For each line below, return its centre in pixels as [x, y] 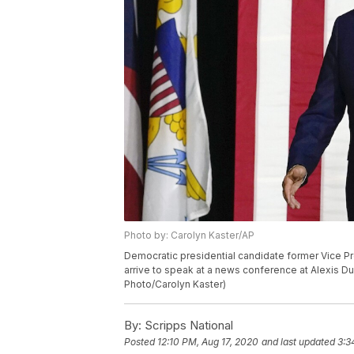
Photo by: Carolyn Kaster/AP [189, 235]
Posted [141, 341]
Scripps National [187, 325]
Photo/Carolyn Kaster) [175, 284]
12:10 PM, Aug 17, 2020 [208, 341]
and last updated [298, 341]
